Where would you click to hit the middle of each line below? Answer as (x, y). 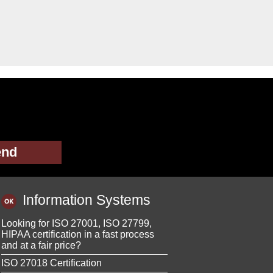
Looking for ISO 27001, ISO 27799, (76, 223)
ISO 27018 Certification (51, 263)
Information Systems (87, 200)
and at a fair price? (41, 245)
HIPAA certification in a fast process (78, 234)
